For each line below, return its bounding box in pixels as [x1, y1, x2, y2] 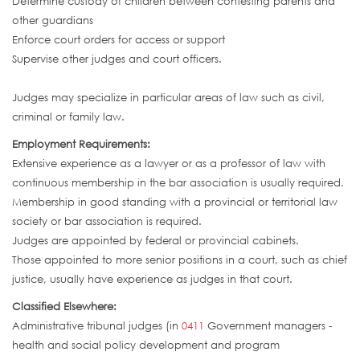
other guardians [12, 14, 93, 27]
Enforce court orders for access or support [12, 33, 225, 47]
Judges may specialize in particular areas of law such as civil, [12, 91, 325, 104]
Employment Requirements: [12, 137, 153, 151]
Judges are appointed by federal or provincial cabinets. [12, 234, 299, 247]
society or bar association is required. [12, 215, 202, 228]
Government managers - [204, 319, 332, 333]
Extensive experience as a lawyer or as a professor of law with [12, 157, 325, 170]
